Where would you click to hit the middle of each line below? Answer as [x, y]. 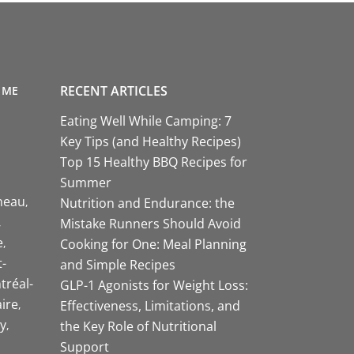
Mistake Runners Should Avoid [151, 223]
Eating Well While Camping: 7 [146, 121]
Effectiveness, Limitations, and [150, 305]
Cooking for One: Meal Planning [153, 244]
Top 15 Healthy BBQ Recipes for [154, 162]
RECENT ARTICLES [114, 91]
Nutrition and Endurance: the [147, 203]
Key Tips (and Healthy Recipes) [151, 141]
